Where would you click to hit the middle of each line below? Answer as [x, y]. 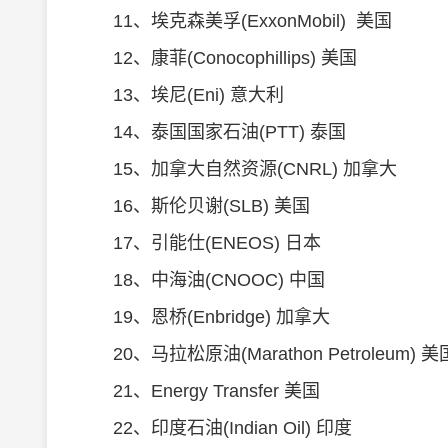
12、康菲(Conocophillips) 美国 [217, 58]
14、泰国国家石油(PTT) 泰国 [211, 132]
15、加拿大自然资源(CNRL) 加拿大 [237, 169]
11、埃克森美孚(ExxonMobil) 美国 [234, 21]
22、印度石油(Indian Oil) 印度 [214, 428]
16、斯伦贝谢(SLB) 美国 [193, 206]
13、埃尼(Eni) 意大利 [180, 95]
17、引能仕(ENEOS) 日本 [199, 243]
